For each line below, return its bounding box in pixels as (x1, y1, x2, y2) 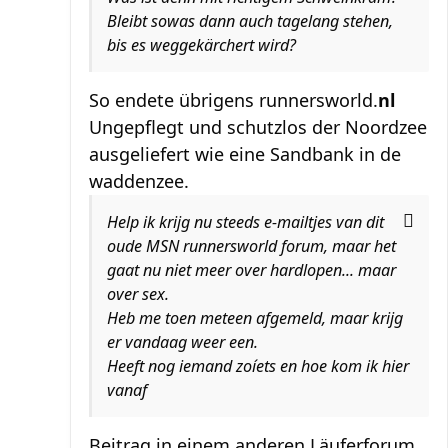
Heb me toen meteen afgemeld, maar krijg (107, 306, 403, 329)
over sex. (107, 282, 169, 305)
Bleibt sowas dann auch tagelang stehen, (107, 9, 393, 32)
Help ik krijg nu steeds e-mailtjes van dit (107, 210, 384, 233)
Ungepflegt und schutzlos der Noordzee (89, 114, 427, 139)
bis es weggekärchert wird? (107, 33, 296, 56)
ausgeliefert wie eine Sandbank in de (89, 141, 401, 166)
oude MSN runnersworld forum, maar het (107, 234, 396, 257)
